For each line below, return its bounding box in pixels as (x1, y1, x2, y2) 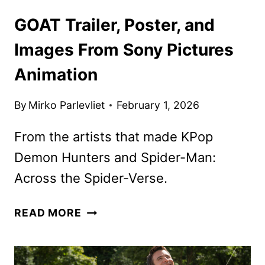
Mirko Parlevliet (28, 99, 105, 112)
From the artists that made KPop (14, 129, 213, 145)
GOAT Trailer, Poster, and (14, 14, 215, 35)
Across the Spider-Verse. (14, 170, 167, 186)
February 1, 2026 (117, 99, 200, 112)
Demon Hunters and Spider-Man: (14, 150, 216, 166)
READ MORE (14, 206, 82, 219)
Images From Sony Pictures (14, 39, 234, 60)
